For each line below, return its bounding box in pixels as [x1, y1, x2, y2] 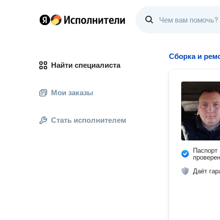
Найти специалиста [51, 61, 120, 69]
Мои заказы [51, 88, 93, 97]
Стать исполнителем [51, 116, 126, 124]
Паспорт [193, 147, 218, 154]
